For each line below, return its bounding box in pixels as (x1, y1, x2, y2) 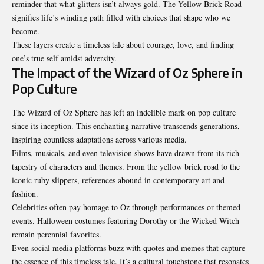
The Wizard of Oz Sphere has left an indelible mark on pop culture (12, 106, 236, 118)
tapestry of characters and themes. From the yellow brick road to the (12, 160, 240, 172)
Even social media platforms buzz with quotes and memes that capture (12, 242, 245, 253)
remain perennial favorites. (12, 228, 101, 240)
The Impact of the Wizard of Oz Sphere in (12, 65, 242, 81)
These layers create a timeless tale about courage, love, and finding (12, 39, 234, 51)
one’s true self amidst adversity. (12, 52, 117, 64)
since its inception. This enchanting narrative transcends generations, (12, 120, 240, 131)
